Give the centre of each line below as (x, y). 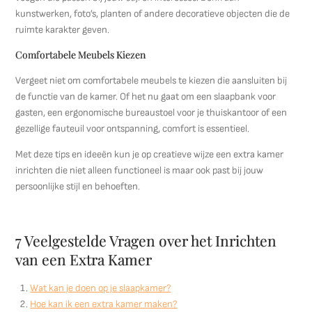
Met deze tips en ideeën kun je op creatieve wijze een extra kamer (150, 154)
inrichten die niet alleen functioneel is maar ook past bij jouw (140, 170)
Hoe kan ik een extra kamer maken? (104, 304)
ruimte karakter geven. (63, 30)
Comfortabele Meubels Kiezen (81, 55)
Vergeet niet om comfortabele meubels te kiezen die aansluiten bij (151, 80)
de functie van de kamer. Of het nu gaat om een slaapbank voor (146, 96)
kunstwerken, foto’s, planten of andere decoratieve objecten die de (153, 14)
